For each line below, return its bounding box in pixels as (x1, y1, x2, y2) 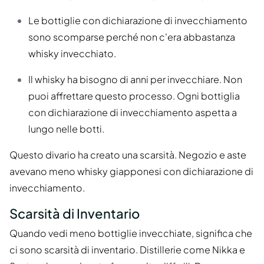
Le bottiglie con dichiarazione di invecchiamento (28, 14, 247, 27)
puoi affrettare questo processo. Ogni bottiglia (28, 90, 240, 103)
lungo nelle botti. (28, 123, 104, 136)
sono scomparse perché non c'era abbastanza (28, 31, 235, 44)
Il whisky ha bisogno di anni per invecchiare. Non (28, 73, 242, 86)
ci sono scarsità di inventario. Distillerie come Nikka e (9, 243, 245, 256)
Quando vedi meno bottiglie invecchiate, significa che (9, 226, 252, 239)
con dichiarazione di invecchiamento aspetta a (28, 106, 237, 119)
